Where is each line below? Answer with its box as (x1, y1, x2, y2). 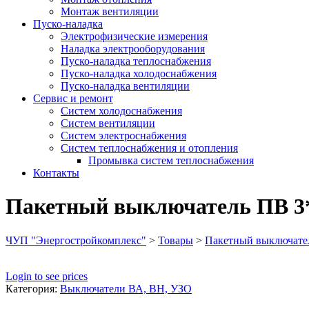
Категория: (6, 282, 60, 295)
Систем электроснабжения (61, 130, 186, 141)
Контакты (33, 167, 79, 179)
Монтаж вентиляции (61, 6, 159, 17)
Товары (158, 234, 193, 246)
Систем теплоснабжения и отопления (61, 142, 238, 154)
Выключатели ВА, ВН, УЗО (60, 282, 192, 295)
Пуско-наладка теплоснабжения (61, 55, 211, 67)
